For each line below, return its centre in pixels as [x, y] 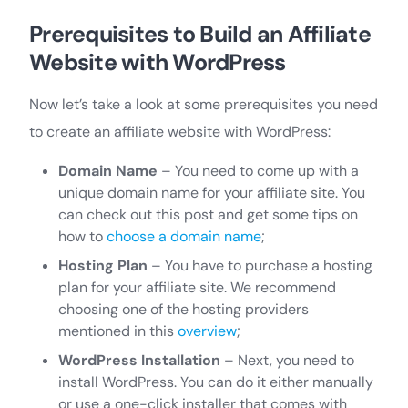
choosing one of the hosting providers [184, 309]
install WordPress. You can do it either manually [216, 382]
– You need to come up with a [258, 170]
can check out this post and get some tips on [208, 214]
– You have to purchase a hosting [260, 265]
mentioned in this [118, 331]
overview [207, 331]
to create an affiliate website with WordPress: [180, 131]
